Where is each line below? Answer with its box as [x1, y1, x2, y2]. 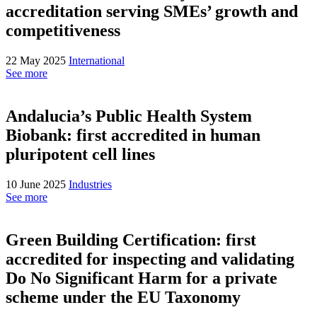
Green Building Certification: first [6, 230, 256, 249]
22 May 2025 [6, 54, 69, 67]
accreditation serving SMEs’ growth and [6, 2, 298, 21]
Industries [69, 178, 112, 191]
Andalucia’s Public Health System [6, 107, 252, 126]
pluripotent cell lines [6, 145, 155, 164]
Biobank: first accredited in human [6, 126, 260, 145]
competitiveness [6, 21, 120, 40]
